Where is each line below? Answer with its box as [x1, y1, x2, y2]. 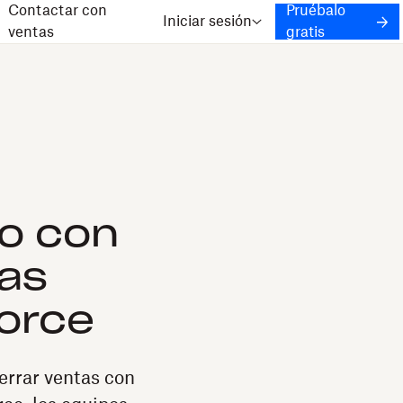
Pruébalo [285, 4, 345, 18]
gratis [285, 25, 325, 40]
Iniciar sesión [163, 14, 253, 29]
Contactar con [7, 4, 107, 18]
